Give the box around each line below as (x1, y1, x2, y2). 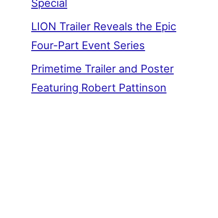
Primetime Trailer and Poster (31, 62, 174, 75)
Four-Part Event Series (31, 38, 145, 52)
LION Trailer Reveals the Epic (31, 19, 177, 33)
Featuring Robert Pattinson (31, 81, 167, 94)
